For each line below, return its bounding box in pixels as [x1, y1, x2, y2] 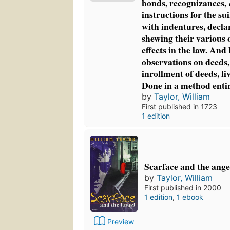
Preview [107, 217, 134, 226]
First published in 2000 [144, 183, 221, 192]
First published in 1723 [142, 102, 218, 111]
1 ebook [177, 192, 203, 201]
